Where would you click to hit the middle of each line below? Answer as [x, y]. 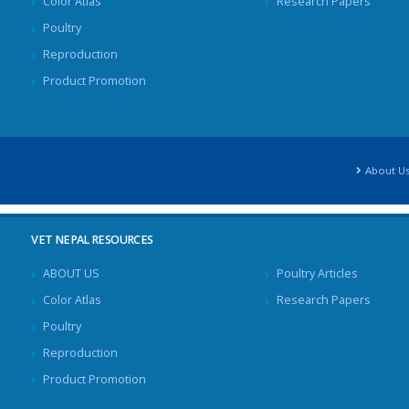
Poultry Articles [318, 274]
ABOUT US [72, 274]
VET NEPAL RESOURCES [92, 240]
